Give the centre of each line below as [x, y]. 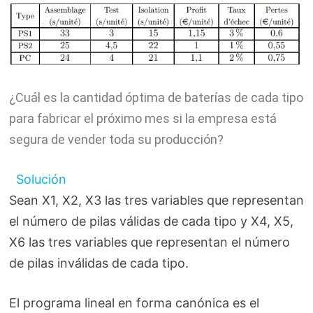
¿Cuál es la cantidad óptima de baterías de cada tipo [156, 97]
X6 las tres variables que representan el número [149, 242]
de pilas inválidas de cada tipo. [99, 263]
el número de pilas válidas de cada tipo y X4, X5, [151, 221]
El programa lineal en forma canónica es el [134, 303]
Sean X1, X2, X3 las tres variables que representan [156, 200]
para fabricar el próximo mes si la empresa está [143, 118]
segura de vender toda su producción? [116, 139]
